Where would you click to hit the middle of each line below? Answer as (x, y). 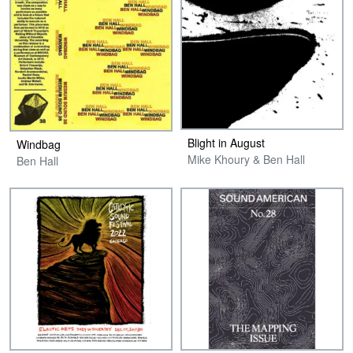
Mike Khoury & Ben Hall (246, 159)
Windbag (39, 145)
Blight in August (226, 142)
